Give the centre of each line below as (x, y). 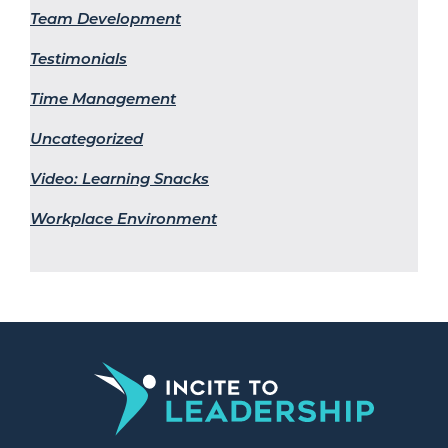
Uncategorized (86, 138)
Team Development (105, 18)
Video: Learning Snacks (119, 178)
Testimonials (78, 58)
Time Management (103, 98)
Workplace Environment (123, 218)
